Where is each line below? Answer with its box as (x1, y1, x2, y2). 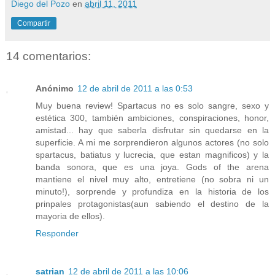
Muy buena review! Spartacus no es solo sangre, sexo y (36, 100, 269, 110)
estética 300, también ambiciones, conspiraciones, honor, (36, 112, 269, 123)
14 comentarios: (6, 50, 91, 63)
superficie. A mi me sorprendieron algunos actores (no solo (36, 137, 269, 147)
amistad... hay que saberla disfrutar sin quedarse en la (36, 125, 269, 135)
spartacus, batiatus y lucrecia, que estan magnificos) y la (36, 149, 269, 160)
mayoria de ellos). (36, 211, 105, 221)
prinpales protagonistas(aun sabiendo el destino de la (36, 198, 269, 209)
